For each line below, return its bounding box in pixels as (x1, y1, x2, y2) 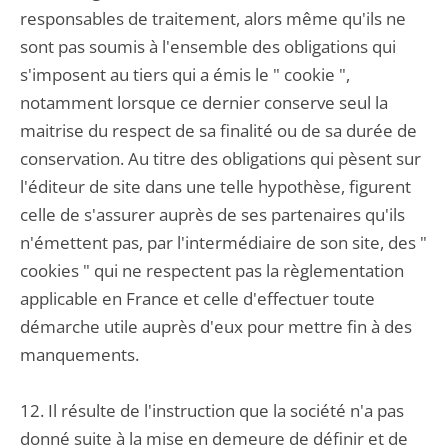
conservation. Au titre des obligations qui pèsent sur (20, 147, 421, 170)
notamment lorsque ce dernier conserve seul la (20, 91, 388, 114)
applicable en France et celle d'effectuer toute (20, 287, 375, 310)
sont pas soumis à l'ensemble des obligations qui (20, 35, 396, 58)
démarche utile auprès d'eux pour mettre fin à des (20, 315, 412, 338)
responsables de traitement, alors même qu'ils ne (20, 7, 406, 30)
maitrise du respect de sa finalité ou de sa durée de (20, 119, 417, 142)
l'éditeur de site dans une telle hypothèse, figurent (20, 175, 411, 198)
